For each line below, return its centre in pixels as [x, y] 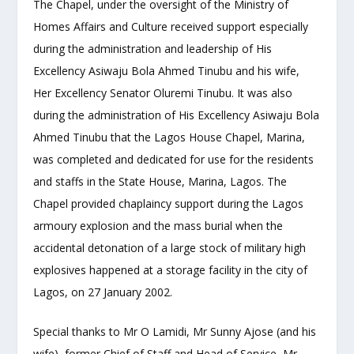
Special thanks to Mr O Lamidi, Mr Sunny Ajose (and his [175, 332]
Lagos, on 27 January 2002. [103, 292]
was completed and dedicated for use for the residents [174, 159]
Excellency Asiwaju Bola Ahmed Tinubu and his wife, [167, 70]
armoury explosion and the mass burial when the [158, 225]
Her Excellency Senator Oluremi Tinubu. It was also [163, 92]
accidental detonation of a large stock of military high [170, 247]
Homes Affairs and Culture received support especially [171, 26]
